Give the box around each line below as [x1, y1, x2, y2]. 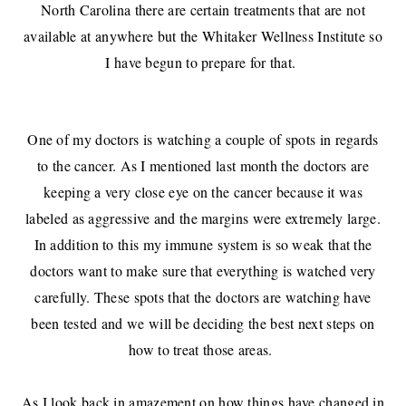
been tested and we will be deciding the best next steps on [31, 314, 375, 333]
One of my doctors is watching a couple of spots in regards [27, 130, 379, 150]
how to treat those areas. [129, 340, 277, 360]
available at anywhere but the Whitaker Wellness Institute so [24, 26, 382, 46]
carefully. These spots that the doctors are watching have [34, 287, 372, 307]
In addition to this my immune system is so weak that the [34, 235, 372, 255]
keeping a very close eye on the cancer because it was [43, 182, 362, 202]
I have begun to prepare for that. [105, 53, 301, 72]
